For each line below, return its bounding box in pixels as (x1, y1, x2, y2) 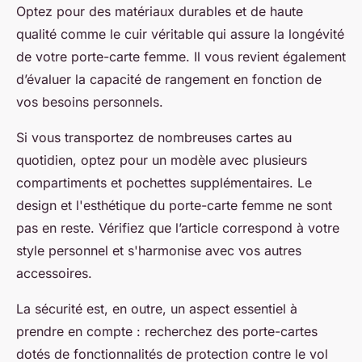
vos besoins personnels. (16, 94, 163, 111)
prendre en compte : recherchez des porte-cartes (16, 323, 318, 340)
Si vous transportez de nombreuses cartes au (16, 129, 292, 146)
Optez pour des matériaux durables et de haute (16, 3, 303, 20)
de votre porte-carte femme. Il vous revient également (16, 48, 346, 65)
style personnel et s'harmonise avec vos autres (16, 242, 301, 259)
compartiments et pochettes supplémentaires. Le (16, 175, 312, 192)
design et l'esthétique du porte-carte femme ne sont (16, 197, 332, 214)
